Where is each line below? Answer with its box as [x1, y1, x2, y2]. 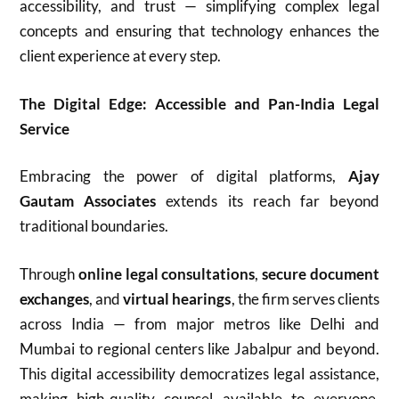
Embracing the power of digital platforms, [20, 167, 348, 185]
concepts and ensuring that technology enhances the [20, 21, 379, 40]
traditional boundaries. [20, 216, 169, 235]
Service [20, 118, 70, 138]
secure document [261, 264, 379, 283]
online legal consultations [78, 264, 256, 283]
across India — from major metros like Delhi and [20, 313, 379, 333]
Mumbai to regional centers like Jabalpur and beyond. [20, 338, 379, 358]
